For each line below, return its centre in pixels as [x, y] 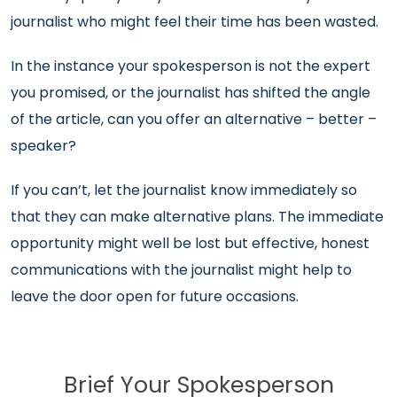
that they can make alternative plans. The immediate [197, 217]
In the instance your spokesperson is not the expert [191, 66]
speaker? [43, 146]
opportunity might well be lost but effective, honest [190, 243]
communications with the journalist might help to [181, 270]
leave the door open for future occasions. [155, 296]
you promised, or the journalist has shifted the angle [191, 93]
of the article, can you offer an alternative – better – [194, 119]
